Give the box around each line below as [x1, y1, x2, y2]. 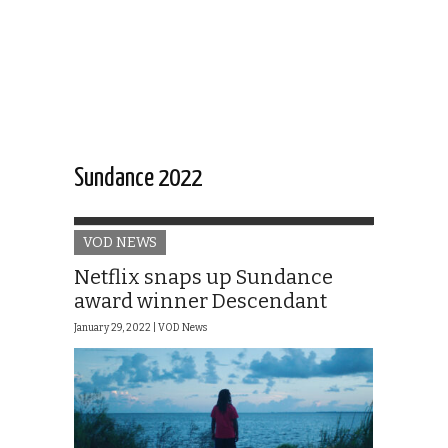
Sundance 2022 [74, 166, 202, 192]
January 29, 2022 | [74, 322, 158, 335]
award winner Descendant [74, 289, 327, 314]
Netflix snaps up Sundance [74, 265, 333, 290]
